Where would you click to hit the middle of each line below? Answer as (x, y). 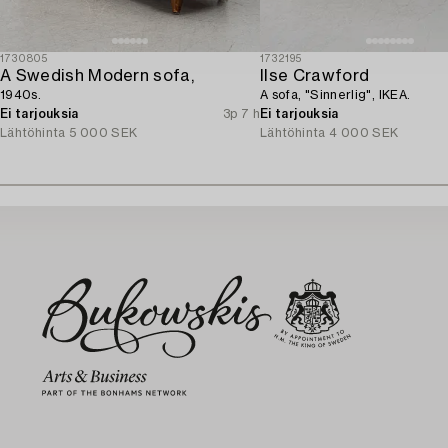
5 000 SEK (103, 132)
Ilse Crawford (315, 75)
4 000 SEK (364, 132)
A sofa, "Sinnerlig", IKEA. (335, 94)
